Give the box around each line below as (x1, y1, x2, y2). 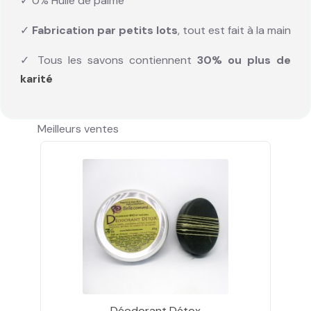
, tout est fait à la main (178, 23, 291, 38)
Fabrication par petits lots (32, 23, 178, 38)
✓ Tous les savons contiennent (20, 53, 192, 68)
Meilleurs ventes (37, 121, 119, 137)
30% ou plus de (192, 53, 291, 68)
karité (20, 72, 53, 87)
